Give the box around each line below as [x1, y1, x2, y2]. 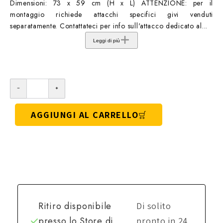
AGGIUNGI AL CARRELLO [31, 109, 138, 121]
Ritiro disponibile [38, 200, 111, 213]
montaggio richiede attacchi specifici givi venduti [10, 9, 213, 20]
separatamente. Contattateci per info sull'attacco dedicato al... [10, 21, 208, 31]
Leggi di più [93, 37, 120, 43]
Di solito [136, 200, 171, 212]
